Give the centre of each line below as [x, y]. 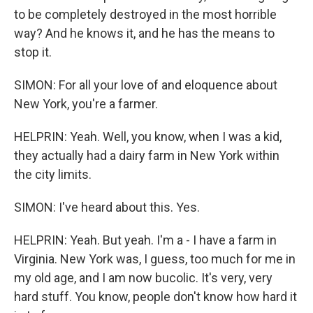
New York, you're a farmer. [86, 104]
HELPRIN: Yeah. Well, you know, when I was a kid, [148, 137]
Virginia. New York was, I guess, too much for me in [155, 259]
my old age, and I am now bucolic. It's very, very [143, 278]
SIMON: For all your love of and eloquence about [146, 85]
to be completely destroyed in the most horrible [145, 14]
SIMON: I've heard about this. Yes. [107, 207]
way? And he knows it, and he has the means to [144, 33]
